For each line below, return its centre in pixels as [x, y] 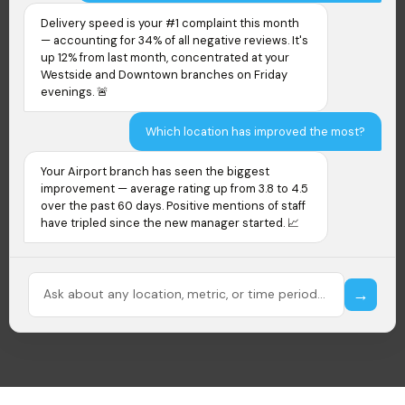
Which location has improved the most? [255, 131]
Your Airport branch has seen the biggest [155, 171]
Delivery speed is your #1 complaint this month [170, 23]
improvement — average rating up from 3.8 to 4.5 [174, 188]
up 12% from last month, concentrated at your [165, 57]
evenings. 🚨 [75, 91]
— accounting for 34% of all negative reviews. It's [174, 40]
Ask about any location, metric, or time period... [184, 294]
